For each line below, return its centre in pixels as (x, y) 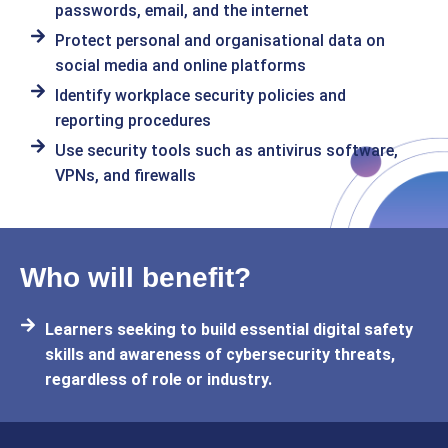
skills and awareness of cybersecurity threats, (220, 354)
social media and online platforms (180, 65)
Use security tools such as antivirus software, (226, 150)
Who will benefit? (135, 277)
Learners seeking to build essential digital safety (229, 329)
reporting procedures (133, 120)
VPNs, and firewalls (125, 175)
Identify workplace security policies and (200, 95)
